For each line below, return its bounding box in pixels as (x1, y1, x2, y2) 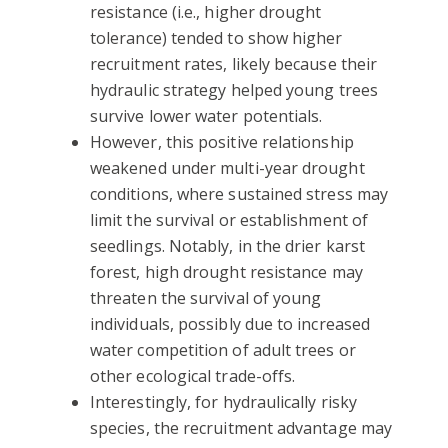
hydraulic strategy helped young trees (90, 78, 378, 101)
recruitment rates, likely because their (90, 52, 378, 75)
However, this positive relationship (90, 130, 354, 153)
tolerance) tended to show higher (90, 26, 343, 49)
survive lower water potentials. (90, 104, 323, 127)
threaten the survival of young (90, 286, 322, 309)
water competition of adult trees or (90, 338, 356, 361)
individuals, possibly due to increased (90, 312, 371, 335)
